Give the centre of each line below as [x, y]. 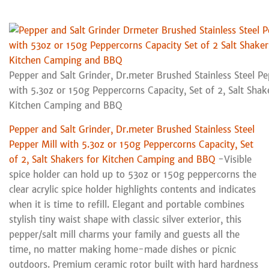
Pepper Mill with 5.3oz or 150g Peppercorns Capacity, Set [131, 144]
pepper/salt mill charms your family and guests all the [124, 234]
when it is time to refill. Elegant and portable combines [127, 204]
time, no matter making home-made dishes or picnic [122, 249]
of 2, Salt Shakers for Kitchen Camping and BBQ [112, 159]
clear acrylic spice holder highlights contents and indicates [132, 189]
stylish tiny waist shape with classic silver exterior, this [125, 219]
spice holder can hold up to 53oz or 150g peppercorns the [133, 174]
